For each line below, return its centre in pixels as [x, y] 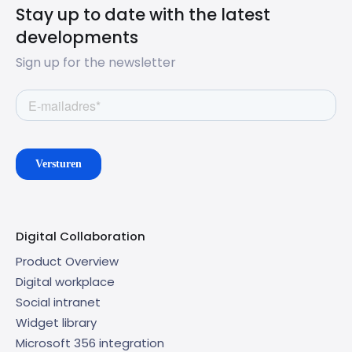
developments [77, 37]
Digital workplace [65, 281]
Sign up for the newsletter [96, 62]
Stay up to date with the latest [143, 14]
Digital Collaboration [81, 236]
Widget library [56, 322]
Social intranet [58, 302]
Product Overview [67, 261]
